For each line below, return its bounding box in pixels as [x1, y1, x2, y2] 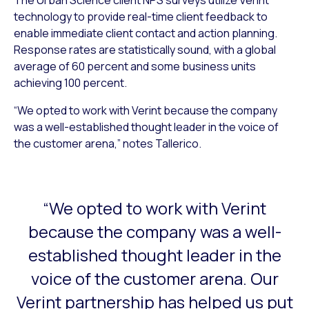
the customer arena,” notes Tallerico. [14, 135, 201, 151]
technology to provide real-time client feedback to [14, 8, 268, 24]
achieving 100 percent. [14, 74, 127, 90]
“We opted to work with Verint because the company [14, 102, 277, 118]
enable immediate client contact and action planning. [14, 25, 277, 41]
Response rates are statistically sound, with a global [14, 41, 276, 57]
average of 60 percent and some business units [14, 58, 256, 74]
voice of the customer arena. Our [30, 266, 279, 290]
